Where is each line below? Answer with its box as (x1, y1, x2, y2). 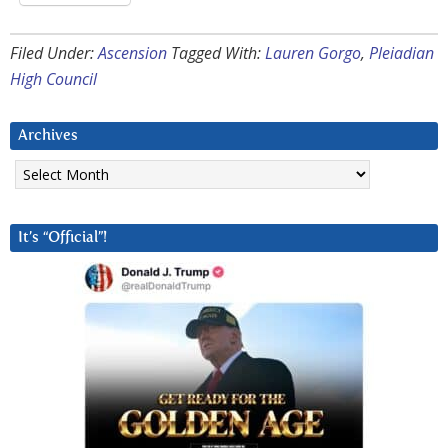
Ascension (98, 42, 167, 65)
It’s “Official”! (18, 230, 107, 246)
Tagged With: (171, 42, 265, 65)
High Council (10, 68, 97, 91)
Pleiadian (369, 42, 434, 65)
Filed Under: (10, 42, 98, 65)
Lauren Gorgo (265, 42, 361, 65)
